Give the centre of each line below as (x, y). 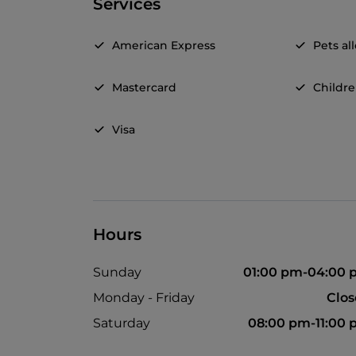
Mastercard (144, 88)
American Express (164, 46)
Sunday (117, 273)
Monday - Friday (144, 298)
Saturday (122, 323)
